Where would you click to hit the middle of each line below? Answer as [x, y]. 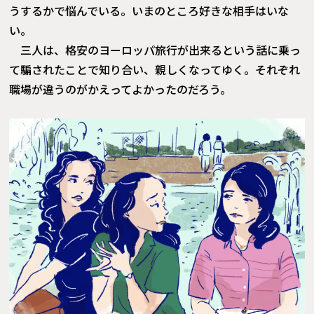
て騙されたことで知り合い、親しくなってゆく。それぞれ [155, 69]
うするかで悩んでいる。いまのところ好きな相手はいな [149, 10]
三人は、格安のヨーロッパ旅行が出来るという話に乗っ [161, 49]
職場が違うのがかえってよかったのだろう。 [121, 89]
